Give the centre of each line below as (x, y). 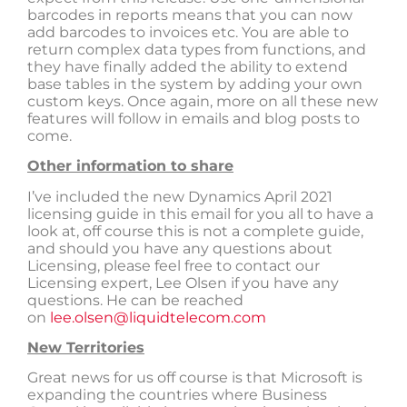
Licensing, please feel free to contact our (174, 265)
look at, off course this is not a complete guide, (195, 231)
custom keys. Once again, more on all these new (203, 101)
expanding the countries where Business (177, 395)
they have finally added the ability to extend (188, 66)
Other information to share (130, 166)
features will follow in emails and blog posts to (194, 118)
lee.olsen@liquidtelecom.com (158, 317)
